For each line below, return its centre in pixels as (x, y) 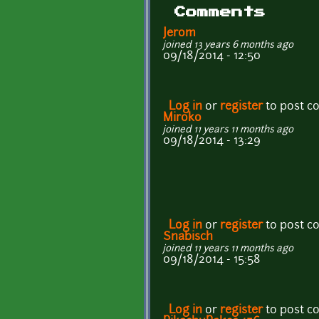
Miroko (182, 118)
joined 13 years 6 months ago (228, 45)
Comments (220, 12)
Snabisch (188, 237)
